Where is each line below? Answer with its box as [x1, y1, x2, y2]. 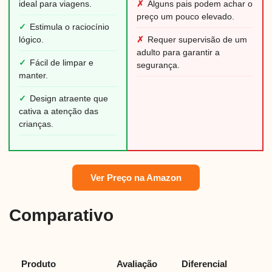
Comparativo [9, 206, 114, 225]
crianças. [19, 120, 53, 129]
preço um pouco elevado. [137, 12, 234, 22]
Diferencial [182, 259, 227, 270]
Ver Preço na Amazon [90, 172, 182, 183]
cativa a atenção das [19, 107, 98, 117]
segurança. [137, 61, 180, 70]
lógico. [19, 35, 44, 45]
